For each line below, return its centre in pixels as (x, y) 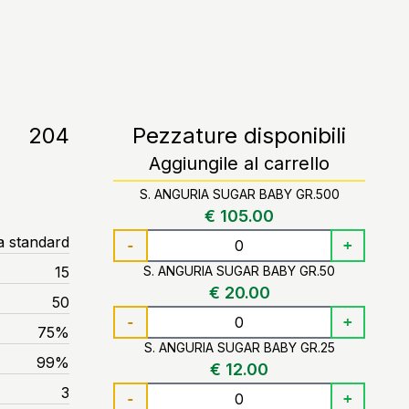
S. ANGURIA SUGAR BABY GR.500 (239, 194)
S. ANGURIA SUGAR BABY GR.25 (239, 347)
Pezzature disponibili (239, 136)
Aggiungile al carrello (239, 163)
